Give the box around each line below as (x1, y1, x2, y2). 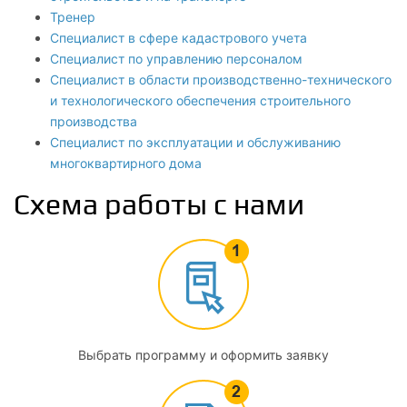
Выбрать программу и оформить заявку (78, 347, 329, 362)
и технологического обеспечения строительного (50, 93, 351, 108)
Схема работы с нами (14, 187, 304, 222)
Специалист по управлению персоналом (50, 51, 303, 66)
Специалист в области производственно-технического (50, 72, 392, 87)
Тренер (50, 9, 95, 25)
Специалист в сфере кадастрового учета (50, 30, 307, 45)
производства (50, 114, 137, 129)
